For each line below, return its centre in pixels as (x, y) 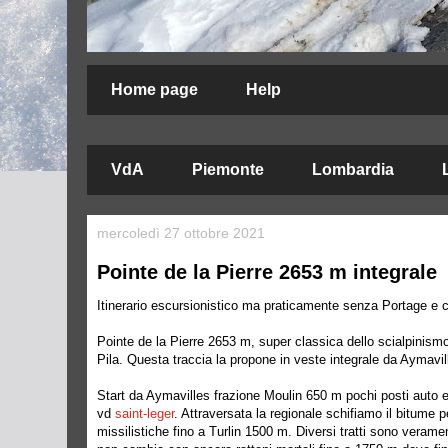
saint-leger (144, 413)
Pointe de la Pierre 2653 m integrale (267, 272)
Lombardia (353, 169)
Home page (154, 89)
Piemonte (228, 169)
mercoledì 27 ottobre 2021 (181, 233)
